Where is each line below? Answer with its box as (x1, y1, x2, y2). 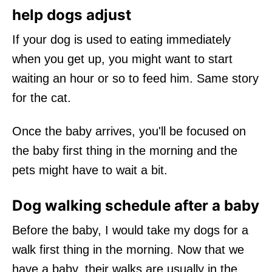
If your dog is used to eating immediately (12, 32, 231, 46)
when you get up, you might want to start (12, 52, 233, 66)
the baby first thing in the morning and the (12, 143, 237, 157)
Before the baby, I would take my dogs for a (12, 223, 248, 237)
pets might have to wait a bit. (12, 163, 168, 177)
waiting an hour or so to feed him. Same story (12, 71, 259, 85)
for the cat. (12, 90, 71, 104)
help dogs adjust (12, 5, 131, 24)
